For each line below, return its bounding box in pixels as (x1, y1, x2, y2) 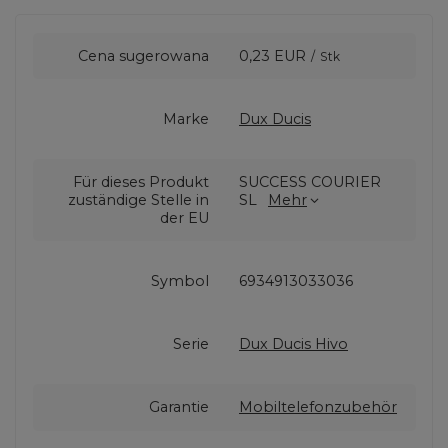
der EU (160, 209, 209, 228)
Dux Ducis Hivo (239, 335, 348, 354)
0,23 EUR (239, 46, 306, 65)
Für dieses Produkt (73, 173, 209, 192)
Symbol (151, 272, 209, 291)
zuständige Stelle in (68, 191, 209, 210)
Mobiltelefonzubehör (239, 398, 397, 417)
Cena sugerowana (78, 46, 209, 65)
